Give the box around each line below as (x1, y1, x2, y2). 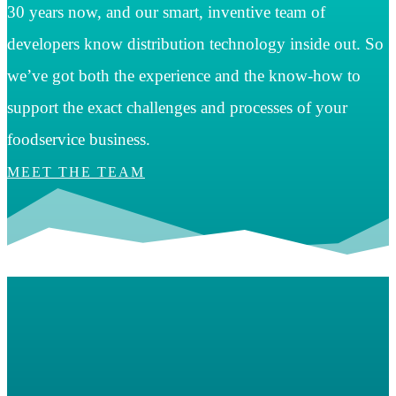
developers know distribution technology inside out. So (7, 34, 384, 54)
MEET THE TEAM (7, 164, 145, 180)
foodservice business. (7, 130, 150, 149)
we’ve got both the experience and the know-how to (7, 66, 361, 86)
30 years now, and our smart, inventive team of (7, 3, 325, 22)
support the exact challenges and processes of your (7, 98, 347, 118)
